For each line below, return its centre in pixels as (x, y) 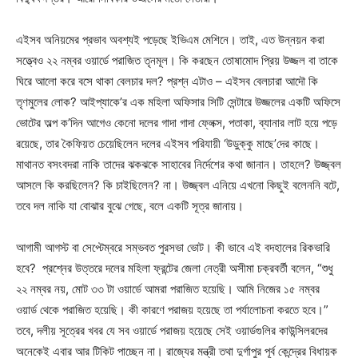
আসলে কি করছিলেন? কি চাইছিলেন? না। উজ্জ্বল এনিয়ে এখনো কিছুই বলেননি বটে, (178, 185)
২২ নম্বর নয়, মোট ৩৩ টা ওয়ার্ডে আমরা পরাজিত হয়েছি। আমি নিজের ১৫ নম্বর (168, 288)
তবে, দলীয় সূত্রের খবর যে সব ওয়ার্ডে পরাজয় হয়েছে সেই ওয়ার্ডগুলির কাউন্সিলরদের (172, 330)
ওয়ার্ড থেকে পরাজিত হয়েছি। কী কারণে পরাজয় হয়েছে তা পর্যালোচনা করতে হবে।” (172, 309)
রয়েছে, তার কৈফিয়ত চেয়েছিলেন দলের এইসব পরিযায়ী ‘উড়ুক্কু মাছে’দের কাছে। (168, 143)
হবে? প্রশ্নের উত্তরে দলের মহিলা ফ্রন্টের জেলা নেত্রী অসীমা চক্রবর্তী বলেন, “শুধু (175, 268)
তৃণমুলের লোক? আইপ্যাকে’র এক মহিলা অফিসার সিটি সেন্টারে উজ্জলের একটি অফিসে (178, 101)
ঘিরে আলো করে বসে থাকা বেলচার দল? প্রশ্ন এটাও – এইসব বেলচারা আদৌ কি (167, 81)
